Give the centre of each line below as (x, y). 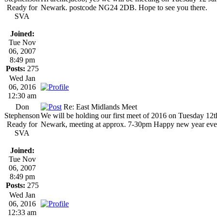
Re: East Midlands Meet (99, 107)
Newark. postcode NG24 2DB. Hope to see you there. (124, 7)
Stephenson (22, 115)
